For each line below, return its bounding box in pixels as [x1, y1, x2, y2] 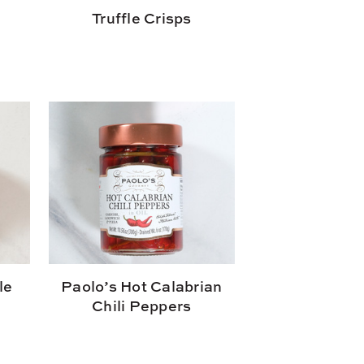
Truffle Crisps [92, 7, 192, 28]
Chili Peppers [92, 295, 192, 316]
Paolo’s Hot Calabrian [61, 275, 223, 297]
